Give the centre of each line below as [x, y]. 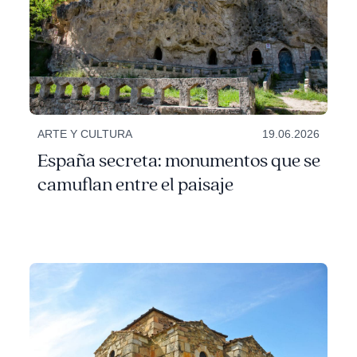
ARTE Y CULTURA [85, 133]
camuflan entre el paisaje [136, 184]
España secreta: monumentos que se [179, 161]
